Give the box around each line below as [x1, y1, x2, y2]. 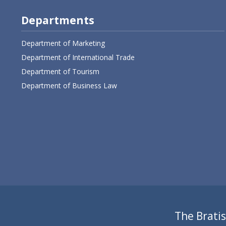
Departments [21, 13, 94, 27]
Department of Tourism [21, 66, 99, 76]
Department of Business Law [21, 80, 117, 90]
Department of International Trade [21, 52, 135, 62]
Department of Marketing [21, 38, 105, 48]
